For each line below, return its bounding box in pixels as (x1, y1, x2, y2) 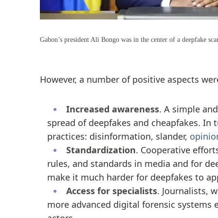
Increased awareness (66, 103, 159, 115)
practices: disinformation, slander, (47, 130, 190, 142)
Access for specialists (66, 184, 157, 197)
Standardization (66, 144, 136, 156)
